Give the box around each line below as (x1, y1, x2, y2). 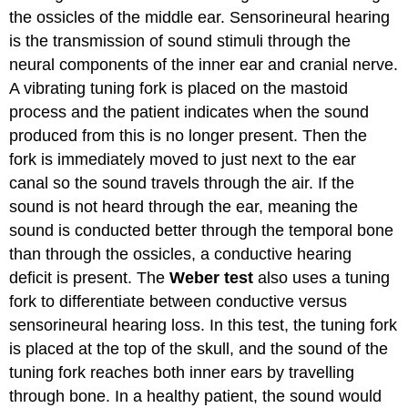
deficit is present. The (9, 268, 170, 287)
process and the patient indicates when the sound (9, 102, 370, 121)
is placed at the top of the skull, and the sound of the (9, 339, 389, 358)
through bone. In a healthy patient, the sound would (9, 386, 382, 405)
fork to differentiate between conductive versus (9, 291, 348, 311)
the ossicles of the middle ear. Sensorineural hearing (9, 7, 391, 26)
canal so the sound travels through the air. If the (9, 173, 355, 192)
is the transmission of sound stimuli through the (9, 31, 352, 50)
